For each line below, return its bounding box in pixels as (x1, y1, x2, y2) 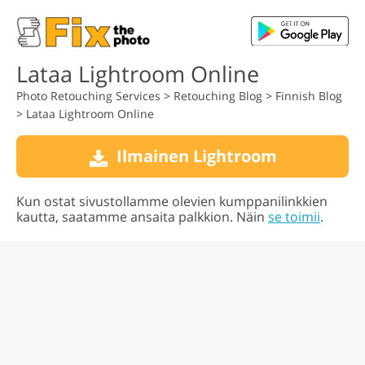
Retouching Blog (174, 88, 262, 103)
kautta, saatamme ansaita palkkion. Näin (16, 208, 268, 226)
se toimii (268, 208, 320, 226)
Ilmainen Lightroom (116, 145, 277, 167)
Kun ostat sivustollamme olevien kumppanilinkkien (16, 192, 328, 210)
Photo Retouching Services (16, 88, 161, 103)
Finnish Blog (275, 88, 342, 103)
